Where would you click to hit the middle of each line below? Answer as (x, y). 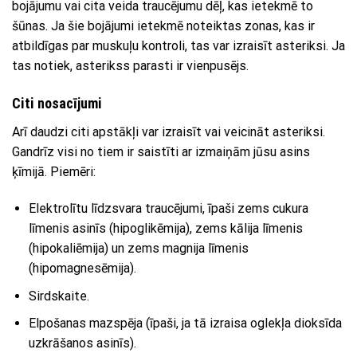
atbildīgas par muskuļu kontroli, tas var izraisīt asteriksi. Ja (178, 46)
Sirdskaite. (59, 296)
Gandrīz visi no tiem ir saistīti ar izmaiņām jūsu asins (161, 152)
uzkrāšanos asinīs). (82, 343)
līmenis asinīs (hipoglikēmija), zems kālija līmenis (165, 228)
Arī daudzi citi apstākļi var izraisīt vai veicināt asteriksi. (169, 132)
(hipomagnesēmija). (82, 268)
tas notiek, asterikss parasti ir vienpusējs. (130, 66)
